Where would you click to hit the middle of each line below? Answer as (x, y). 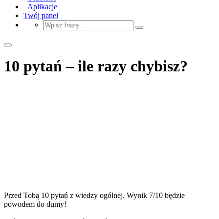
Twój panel (41, 15)
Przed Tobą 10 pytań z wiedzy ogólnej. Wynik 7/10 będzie (94, 195)
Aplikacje (42, 6)
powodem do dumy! (35, 204)
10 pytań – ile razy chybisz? (96, 66)
